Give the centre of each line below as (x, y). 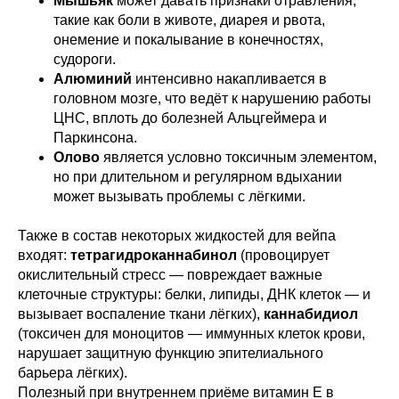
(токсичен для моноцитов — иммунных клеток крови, (191, 334)
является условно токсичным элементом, (238, 157)
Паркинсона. (95, 138)
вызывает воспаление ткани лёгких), (141, 314)
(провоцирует (283, 255)
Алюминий (93, 79)
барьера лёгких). (73, 373)
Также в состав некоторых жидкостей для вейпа (177, 236)
